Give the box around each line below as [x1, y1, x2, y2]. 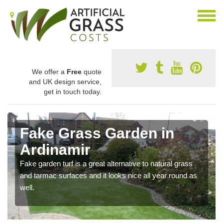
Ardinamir [20, 141, 91, 158]
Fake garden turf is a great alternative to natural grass [20, 159, 193, 168]
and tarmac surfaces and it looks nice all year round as [20, 171, 197, 180]
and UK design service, [29, 78, 102, 86]
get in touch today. [44, 88, 102, 96]
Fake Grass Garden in [20, 125, 174, 141]
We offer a [32, 68, 67, 76]
